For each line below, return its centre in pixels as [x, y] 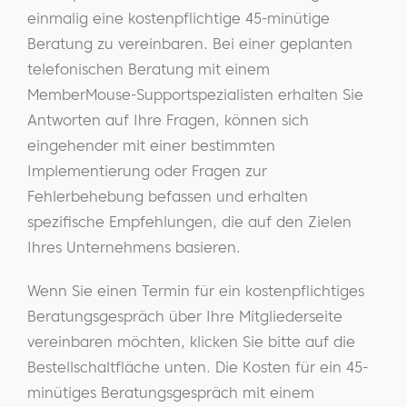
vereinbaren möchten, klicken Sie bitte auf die [191, 342]
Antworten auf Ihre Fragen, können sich [168, 120]
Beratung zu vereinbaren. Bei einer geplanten [190, 44]
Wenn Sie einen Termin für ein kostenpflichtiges [196, 291]
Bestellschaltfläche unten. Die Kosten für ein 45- [198, 367]
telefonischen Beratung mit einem [149, 69]
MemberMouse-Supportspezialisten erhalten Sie [195, 94]
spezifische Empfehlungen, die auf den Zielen [189, 222]
